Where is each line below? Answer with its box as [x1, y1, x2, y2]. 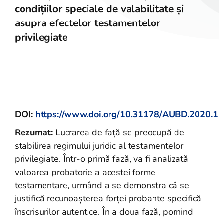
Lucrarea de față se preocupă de [53, 127, 184, 138]
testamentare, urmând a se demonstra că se [15, 179, 189, 191]
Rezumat [15, 127, 51, 138]
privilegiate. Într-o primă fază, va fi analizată [15, 153, 188, 165]
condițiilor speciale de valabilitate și [15, 2, 184, 16]
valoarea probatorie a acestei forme [15, 166, 155, 178]
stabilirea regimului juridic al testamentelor [15, 140, 183, 152]
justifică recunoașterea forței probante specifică [15, 193, 201, 204]
